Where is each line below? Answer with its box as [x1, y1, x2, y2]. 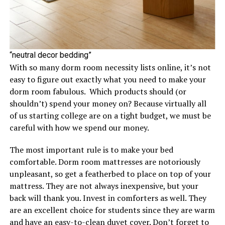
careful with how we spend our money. [9, 122, 151, 133]
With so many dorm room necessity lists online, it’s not [9, 61, 211, 73]
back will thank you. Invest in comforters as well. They [9, 192, 206, 203]
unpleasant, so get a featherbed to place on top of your [9, 168, 211, 179]
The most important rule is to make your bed [9, 144, 173, 155]
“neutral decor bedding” [9, 50, 91, 60]
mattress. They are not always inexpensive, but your [9, 180, 198, 191]
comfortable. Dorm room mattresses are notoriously [9, 156, 200, 167]
